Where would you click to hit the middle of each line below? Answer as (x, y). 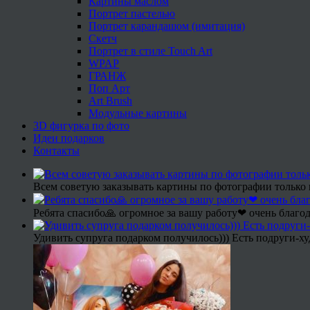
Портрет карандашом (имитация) (167, 26)
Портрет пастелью (132, 13)
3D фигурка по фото (81, 125)
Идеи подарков (69, 138)
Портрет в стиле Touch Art (151, 51)
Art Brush (110, 100)
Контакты (56, 150)
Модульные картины (138, 113)
